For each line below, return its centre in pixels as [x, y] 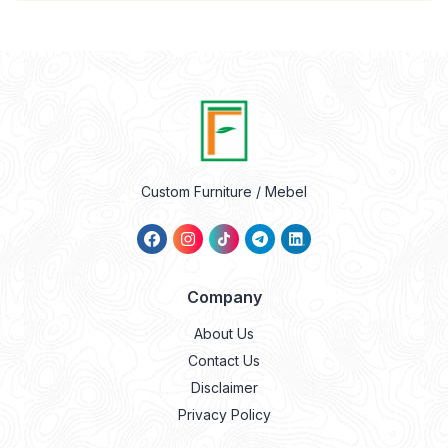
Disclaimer [224, 387]
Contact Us [224, 360]
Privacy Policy [224, 414]
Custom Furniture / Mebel [224, 191]
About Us [224, 333]
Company [224, 297]
